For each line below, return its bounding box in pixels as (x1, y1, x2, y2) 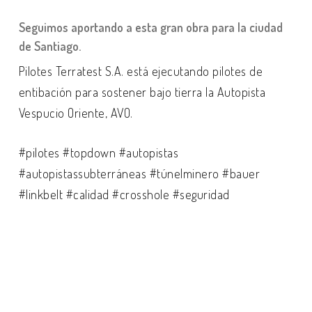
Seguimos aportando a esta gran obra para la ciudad (18, 19, 283, 35)
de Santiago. (18, 38, 81, 54)
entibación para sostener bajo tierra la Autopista (18, 84, 266, 100)
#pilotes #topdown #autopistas (18, 145, 179, 160)
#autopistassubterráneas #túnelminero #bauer (18, 166, 260, 181)
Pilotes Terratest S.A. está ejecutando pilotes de (18, 63, 263, 79)
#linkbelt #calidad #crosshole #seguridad (18, 187, 230, 202)
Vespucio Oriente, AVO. (18, 105, 133, 120)
